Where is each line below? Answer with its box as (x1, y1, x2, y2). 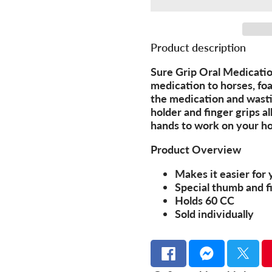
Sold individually (175, 206, 254, 220)
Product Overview (151, 142, 241, 156)
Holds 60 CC (175, 193, 234, 207)
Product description (151, 40, 246, 54)
